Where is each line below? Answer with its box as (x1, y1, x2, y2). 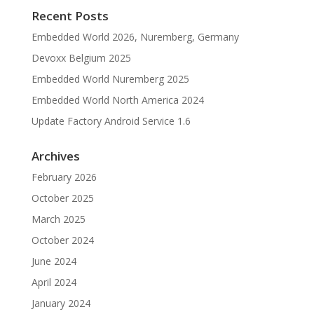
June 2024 (31, 254, 76, 268)
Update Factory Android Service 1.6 (31, 114, 191, 128)
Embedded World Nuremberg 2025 (31, 72, 189, 86)
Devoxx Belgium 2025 (31, 51, 131, 64)
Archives (31, 148, 80, 164)
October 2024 (31, 233, 94, 247)
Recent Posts (31, 8, 109, 24)
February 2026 (31, 170, 97, 184)
